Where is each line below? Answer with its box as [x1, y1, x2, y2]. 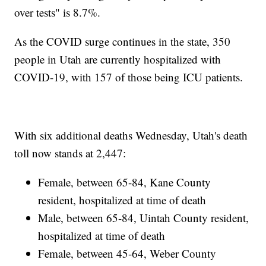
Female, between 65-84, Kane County [38, 175, 211, 190]
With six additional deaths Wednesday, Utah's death [14, 128, 248, 143]
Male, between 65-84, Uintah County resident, [38, 210, 249, 226]
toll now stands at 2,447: [14, 145, 126, 161]
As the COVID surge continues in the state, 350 [14, 34, 231, 49]
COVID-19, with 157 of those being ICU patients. [14, 69, 243, 85]
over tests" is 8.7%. [14, 5, 101, 20]
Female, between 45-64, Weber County [38, 246, 217, 261]
